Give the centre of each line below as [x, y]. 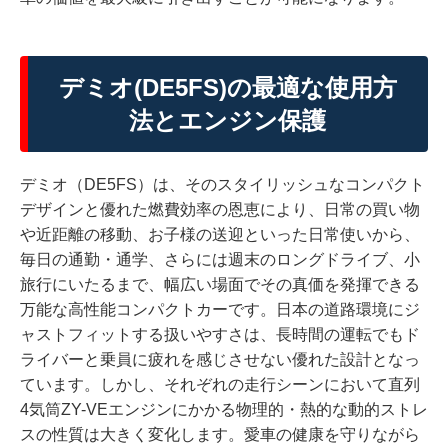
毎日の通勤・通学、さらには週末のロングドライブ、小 [220, 259]
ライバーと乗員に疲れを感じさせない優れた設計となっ [220, 359]
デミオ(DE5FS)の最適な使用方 [228, 87]
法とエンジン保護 [228, 120]
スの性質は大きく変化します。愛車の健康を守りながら [220, 434]
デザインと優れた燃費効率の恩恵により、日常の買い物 [220, 209]
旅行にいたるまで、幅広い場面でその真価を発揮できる [220, 284]
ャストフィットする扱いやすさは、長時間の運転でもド [220, 334]
